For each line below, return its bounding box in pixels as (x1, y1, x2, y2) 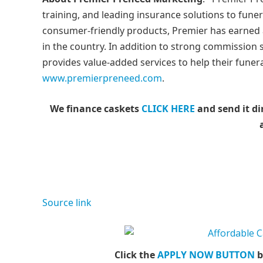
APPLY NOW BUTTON (157, 248, 255, 261)
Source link (42, 195, 92, 209)
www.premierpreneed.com (42, 71, 162, 85)
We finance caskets (50, 102, 141, 115)
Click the (114, 248, 157, 261)
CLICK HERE (141, 102, 195, 115)
